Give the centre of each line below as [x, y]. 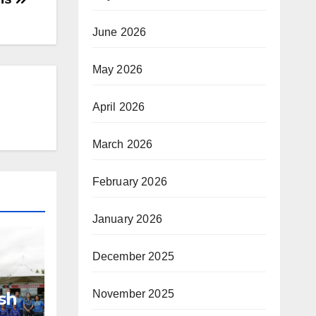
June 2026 [119, 32]
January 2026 [127, 219]
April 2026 [119, 107]
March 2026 [122, 144]
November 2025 [133, 293]
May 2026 [117, 69]
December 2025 [133, 256]
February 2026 [130, 181]
